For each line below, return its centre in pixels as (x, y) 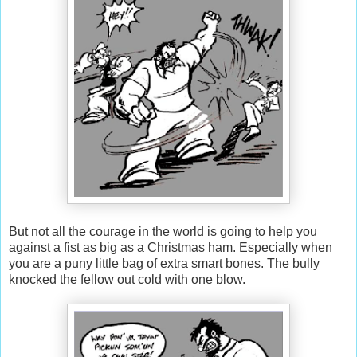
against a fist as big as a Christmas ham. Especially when (171, 247)
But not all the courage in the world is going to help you (163, 231)
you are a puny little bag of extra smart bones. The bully (164, 263)
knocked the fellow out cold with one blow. (127, 279)
